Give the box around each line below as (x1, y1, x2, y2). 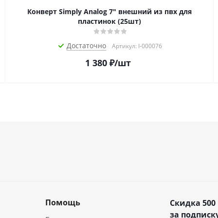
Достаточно (67, 41, 106, 51)
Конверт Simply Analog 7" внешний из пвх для (27, 7, 192, 17)
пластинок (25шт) (78, 17, 141, 26)
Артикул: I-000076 (112, 42, 162, 51)
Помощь (45, 197, 80, 208)
